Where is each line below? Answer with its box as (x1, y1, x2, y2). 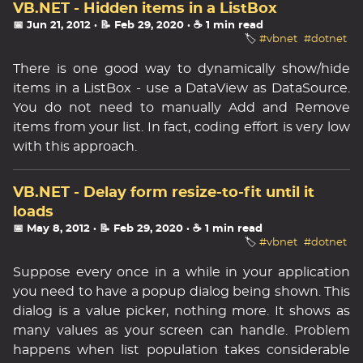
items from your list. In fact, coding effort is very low (13, 121, 350, 134)
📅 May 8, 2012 (13, 224, 90, 234)
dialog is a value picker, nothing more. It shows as (13, 305, 350, 318)
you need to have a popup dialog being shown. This (13, 285, 350, 298)
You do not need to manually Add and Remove (13, 101, 350, 114)
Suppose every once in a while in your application (13, 266, 350, 279)
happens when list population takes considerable (13, 344, 350, 357)
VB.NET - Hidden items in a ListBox (13, 2, 277, 16)
